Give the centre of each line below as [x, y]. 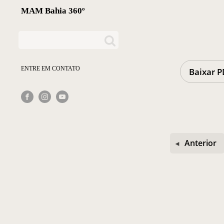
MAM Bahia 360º [53, 11]
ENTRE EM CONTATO [50, 68]
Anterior [200, 143]
